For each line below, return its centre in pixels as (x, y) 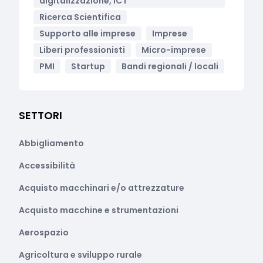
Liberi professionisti (82, 50)
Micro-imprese (174, 50)
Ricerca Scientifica (80, 17)
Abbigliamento (51, 143)
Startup (88, 66)
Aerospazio (44, 232)
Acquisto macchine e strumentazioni (99, 210)
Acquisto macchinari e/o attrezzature (102, 188)
